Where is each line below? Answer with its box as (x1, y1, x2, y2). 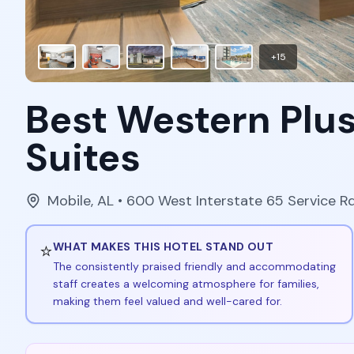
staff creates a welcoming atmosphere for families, (53, 277, 319, 291)
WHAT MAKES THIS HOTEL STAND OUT (53, 239, 273, 254)
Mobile (47, 191, 91, 210)
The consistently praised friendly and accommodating (53, 259, 336, 273)
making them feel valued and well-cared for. (53, 294, 282, 308)
